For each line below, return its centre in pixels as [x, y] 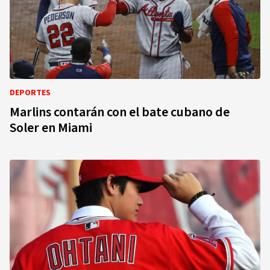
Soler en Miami [51, 128]
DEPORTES [30, 93]
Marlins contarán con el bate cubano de [120, 112]
